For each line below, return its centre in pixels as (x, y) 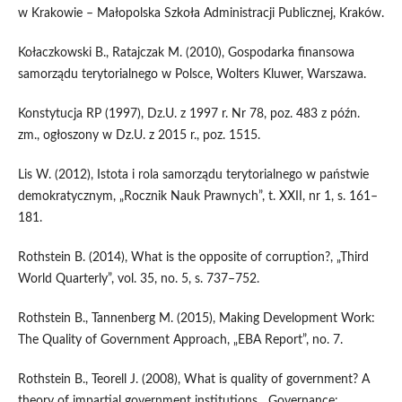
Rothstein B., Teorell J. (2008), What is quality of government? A (193, 380)
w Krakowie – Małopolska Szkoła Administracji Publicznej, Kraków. (201, 14)
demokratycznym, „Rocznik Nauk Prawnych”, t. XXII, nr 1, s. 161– (197, 197)
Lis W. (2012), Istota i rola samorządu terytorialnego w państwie (193, 175)
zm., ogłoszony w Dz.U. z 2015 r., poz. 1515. (139, 136)
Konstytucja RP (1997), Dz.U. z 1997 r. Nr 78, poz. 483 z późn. (188, 114)
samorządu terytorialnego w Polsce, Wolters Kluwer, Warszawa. (192, 75)
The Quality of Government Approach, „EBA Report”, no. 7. (180, 341)
